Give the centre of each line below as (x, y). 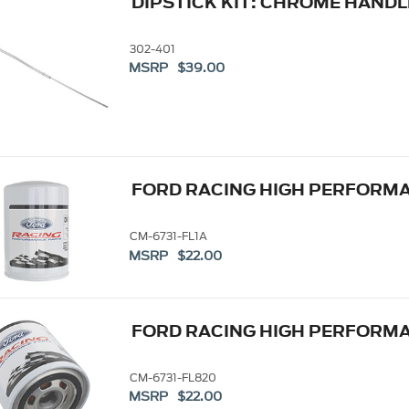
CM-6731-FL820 (173, 377)
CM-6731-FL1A (168, 236)
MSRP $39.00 (177, 68)
